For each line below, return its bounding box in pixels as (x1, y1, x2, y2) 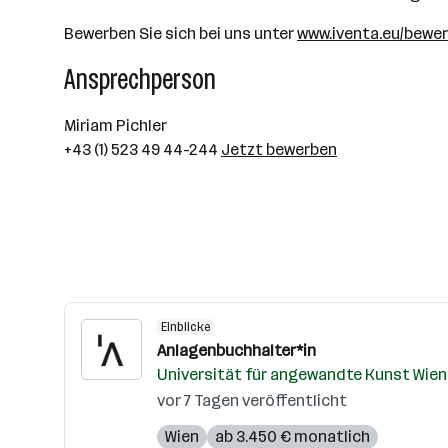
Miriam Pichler (64, 116, 167, 135)
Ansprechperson (64, 63, 216, 96)
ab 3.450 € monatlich (215, 427, 370, 446)
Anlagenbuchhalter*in (157, 341, 316, 360)
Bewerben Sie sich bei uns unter (64, 24, 297, 43)
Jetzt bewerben (221, 140, 337, 159)
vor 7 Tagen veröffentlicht (157, 391, 347, 410)
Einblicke (161, 320, 210, 334)
